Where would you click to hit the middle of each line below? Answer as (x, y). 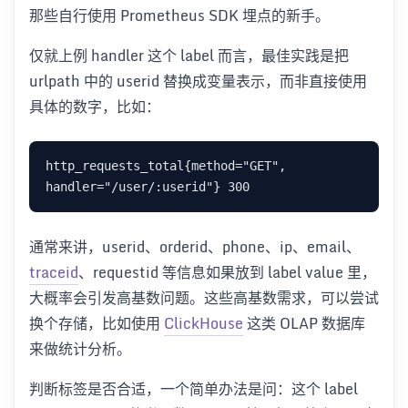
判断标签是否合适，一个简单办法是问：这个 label (194, 388)
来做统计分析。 (80, 348)
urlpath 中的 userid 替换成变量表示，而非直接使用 (198, 81)
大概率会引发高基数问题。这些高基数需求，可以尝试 (204, 297)
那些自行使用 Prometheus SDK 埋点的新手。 (179, 15)
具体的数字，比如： (95, 106)
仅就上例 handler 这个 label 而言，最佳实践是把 (189, 55)
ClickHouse (204, 323)
